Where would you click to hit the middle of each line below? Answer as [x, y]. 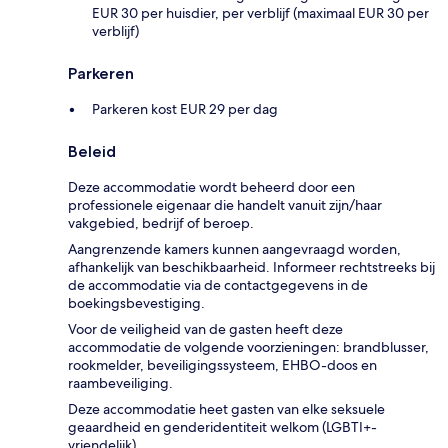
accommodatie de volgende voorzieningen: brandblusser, [248, 347]
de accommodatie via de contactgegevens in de [218, 285]
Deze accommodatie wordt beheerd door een [211, 187]
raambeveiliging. [120, 383]
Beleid [92, 152]
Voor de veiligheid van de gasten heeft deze [205, 329]
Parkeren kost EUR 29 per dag [185, 109]
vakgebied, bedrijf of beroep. [161, 223]
